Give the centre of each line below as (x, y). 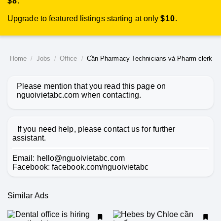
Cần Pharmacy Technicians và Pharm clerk (149, 58)
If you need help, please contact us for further (96, 129)
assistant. (29, 138)
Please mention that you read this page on (91, 86)
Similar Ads (28, 196)
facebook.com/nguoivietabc (100, 167)
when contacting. (110, 95)
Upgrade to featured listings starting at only (84, 18)
